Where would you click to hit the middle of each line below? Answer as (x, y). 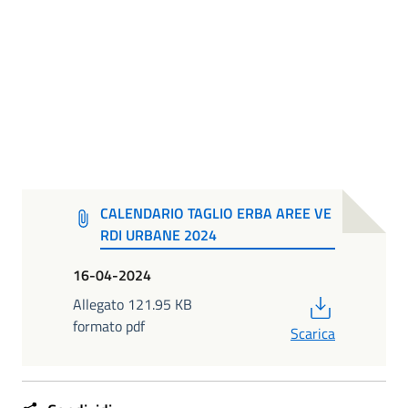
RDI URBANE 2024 (158, 235)
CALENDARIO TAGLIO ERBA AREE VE (215, 213)
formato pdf (109, 326)
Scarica (313, 333)
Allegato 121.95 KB (133, 304)
